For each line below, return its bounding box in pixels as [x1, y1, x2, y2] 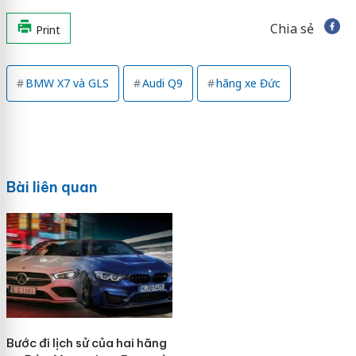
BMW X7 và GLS [25, 75, 109, 91]
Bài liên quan [6, 177, 98, 196]
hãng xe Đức [215, 75, 281, 91]
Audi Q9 [141, 75, 183, 91]
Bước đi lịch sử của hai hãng [6, 335, 167, 350]
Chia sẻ [269, 19, 314, 37]
